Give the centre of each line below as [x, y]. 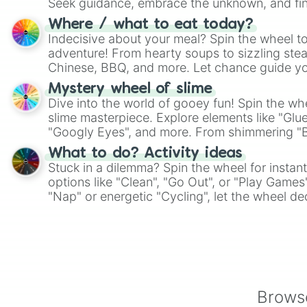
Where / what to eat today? [151, 25]
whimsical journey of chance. [130, 17]
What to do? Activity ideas [145, 153]
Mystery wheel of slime [130, 89]
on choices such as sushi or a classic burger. [174, 82]
